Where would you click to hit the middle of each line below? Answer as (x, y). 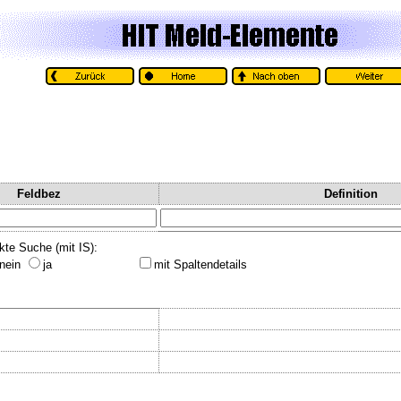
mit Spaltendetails (200, 264)
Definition (351, 193)
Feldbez (38, 193)
